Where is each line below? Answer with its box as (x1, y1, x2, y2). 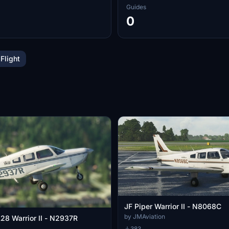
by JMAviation (124, 212, 165, 220)
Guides (126, 3, 146, 11)
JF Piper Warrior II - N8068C (124, 201, 221, 211)
